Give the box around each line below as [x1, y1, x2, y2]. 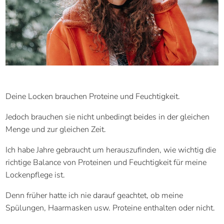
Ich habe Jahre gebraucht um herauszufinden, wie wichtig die [5, 144, 216, 155]
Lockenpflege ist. [5, 169, 65, 180]
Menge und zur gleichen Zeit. [5, 123, 106, 135]
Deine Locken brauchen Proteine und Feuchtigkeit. [5, 90, 180, 102]
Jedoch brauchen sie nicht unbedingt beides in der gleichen [5, 111, 210, 122]
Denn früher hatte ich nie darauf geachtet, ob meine [5, 189, 183, 201]
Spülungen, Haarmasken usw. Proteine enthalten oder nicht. [5, 202, 215, 213]
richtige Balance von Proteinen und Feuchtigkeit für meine [5, 156, 207, 168]
